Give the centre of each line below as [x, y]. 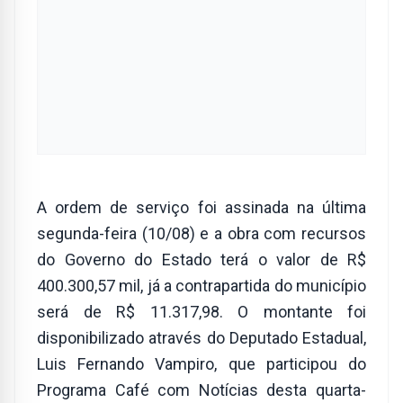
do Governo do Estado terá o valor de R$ [201, 260]
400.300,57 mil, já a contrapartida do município [201, 286]
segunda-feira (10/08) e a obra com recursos [201, 234]
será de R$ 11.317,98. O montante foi [201, 312]
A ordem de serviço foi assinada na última [201, 208]
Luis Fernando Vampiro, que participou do [201, 364]
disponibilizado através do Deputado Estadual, [201, 338]
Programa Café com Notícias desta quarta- [201, 390]
